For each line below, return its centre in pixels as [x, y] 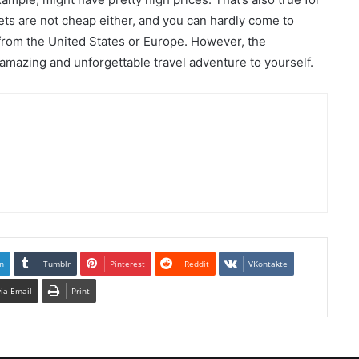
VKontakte [268, 264]
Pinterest [127, 264]
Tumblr [56, 264]
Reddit [196, 264]
